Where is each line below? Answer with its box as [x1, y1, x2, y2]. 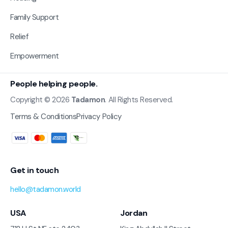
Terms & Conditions [10, 111, 77, 122]
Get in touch [10, 165, 59, 176]
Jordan [120, 208, 148, 219]
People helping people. [10, 78, 98, 89]
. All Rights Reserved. [105, 94, 173, 105]
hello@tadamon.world [10, 184, 81, 195]
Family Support [10, 12, 59, 22]
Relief [10, 31, 28, 42]
